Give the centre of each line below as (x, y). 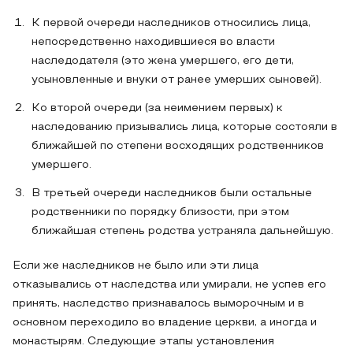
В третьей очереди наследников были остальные (172, 193)
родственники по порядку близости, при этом (160, 212)
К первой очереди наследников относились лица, (171, 23)
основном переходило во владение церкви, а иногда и (165, 323)
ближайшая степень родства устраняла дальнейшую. (182, 231)
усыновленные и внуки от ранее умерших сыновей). (176, 80)
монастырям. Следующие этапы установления (143, 342)
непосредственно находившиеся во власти (153, 42)
